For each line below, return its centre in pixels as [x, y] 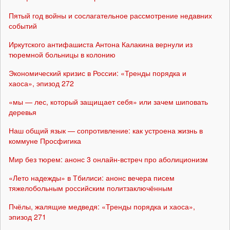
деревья [23, 112]
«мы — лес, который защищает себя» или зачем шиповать [108, 102]
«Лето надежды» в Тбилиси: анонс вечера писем [92, 178]
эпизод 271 [27, 217]
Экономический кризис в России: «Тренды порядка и [98, 73]
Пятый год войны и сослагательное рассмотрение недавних [110, 16]
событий [23, 26]
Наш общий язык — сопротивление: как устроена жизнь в [106, 131]
